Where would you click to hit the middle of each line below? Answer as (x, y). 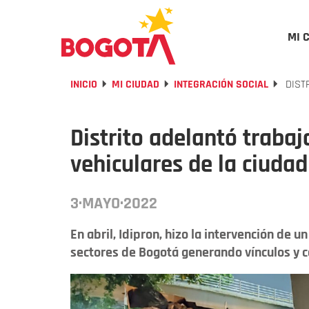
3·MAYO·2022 (114, 203)
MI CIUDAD (136, 84)
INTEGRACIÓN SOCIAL (221, 84)
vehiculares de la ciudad (189, 165)
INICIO (84, 84)
